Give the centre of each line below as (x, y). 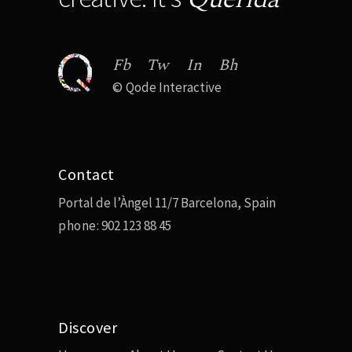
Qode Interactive (173, 87)
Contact (86, 174)
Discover (88, 327)
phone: (79, 225)
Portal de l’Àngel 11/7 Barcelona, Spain (167, 202)
